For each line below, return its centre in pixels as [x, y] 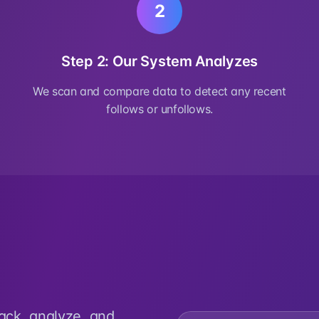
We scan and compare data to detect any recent [159, 91]
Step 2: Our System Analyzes [159, 61]
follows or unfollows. [159, 109]
